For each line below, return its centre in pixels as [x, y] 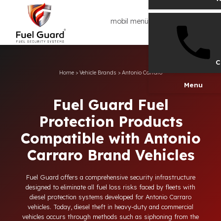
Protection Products [123, 135]
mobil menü [144, 23]
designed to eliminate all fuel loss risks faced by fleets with [123, 208]
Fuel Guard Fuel [123, 116]
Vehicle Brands [109, 80]
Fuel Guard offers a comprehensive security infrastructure [123, 197]
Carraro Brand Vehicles [123, 172]
